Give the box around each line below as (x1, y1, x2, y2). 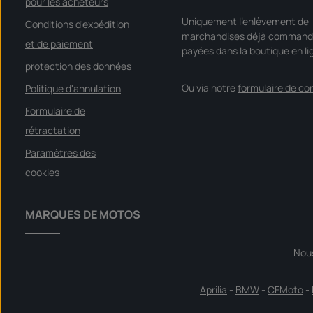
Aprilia (200, 283, 227, 296)
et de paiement (25, 37, 93, 50)
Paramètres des (25, 146, 96, 159)
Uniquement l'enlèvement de (182, 15, 309, 28)
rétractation (25, 124, 80, 137)
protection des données (25, 59, 131, 73)
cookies (25, 166, 59, 179)
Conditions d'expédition (25, 17, 129, 31)
